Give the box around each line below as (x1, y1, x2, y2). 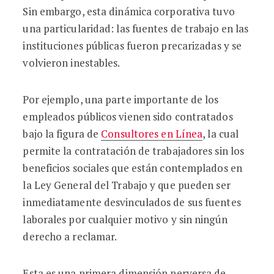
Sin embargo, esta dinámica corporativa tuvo (23, 4, 235, 18)
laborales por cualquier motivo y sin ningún (23, 212, 228, 226)
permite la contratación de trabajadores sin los (23, 144, 245, 158)
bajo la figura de (23, 127, 102, 141)
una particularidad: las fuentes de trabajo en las (23, 21, 249, 35)
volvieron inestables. (23, 56, 120, 70)
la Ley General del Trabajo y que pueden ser (23, 178, 231, 192)
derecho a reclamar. (23, 229, 122, 243)
